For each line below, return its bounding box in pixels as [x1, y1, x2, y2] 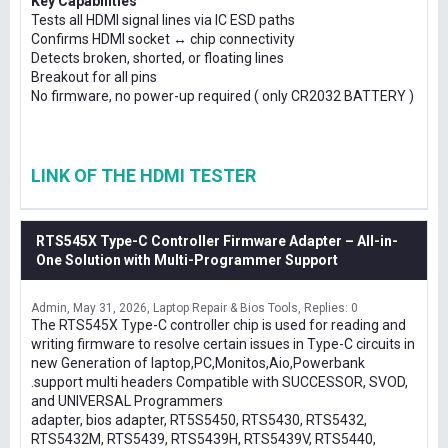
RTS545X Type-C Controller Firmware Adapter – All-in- [36, 232, 398, 249]
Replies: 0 [304, 300, 358, 315]
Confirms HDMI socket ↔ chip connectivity [31, 30, 295, 47]
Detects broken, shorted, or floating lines [31, 49, 284, 66]
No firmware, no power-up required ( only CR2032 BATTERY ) [31, 87, 414, 104]
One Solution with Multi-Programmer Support [36, 251, 338, 268]
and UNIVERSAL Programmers [31, 392, 223, 409]
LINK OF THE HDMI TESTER [31, 164, 256, 186]
